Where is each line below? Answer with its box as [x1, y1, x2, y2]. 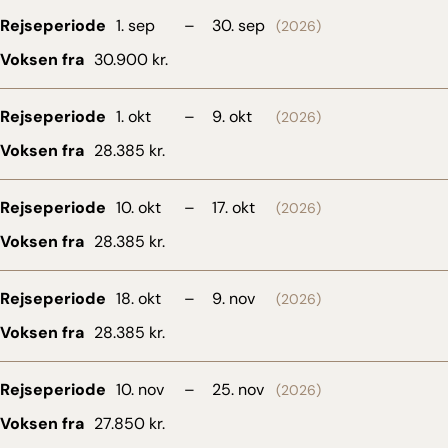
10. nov [116, 378, 164, 400]
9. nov [212, 287, 255, 309]
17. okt [212, 196, 255, 218]
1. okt [116, 105, 151, 127]
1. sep [116, 14, 155, 36]
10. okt [116, 196, 161, 218]
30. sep [212, 14, 265, 36]
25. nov [212, 378, 264, 400]
